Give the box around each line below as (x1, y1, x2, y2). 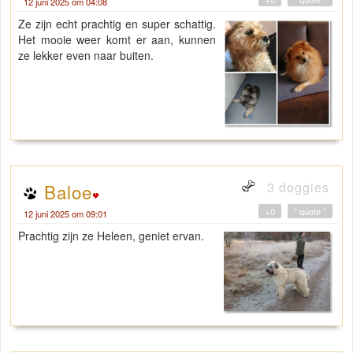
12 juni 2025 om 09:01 (24, 207, 107, 221)
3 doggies (263, 178, 329, 197)
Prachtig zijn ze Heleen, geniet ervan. (18, 228, 207, 244)
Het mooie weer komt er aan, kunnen (18, 31, 217, 47)
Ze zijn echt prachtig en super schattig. (18, 15, 217, 32)
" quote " (294, 205, 326, 218)
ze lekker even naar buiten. (18, 46, 157, 63)
